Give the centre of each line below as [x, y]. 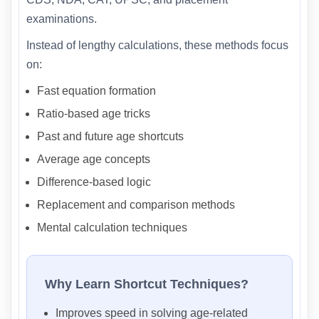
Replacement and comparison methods [136, 205]
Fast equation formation [96, 91]
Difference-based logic [94, 182]
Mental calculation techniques [112, 228]
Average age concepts [94, 159]
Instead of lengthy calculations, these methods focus [157, 46]
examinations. [62, 19]
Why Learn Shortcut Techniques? [147, 284]
